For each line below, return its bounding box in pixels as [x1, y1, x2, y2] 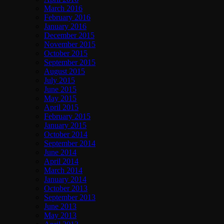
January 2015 [44, 121, 86, 130]
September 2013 [44, 193, 95, 202]
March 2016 [44, 4, 82, 13]
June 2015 [44, 85, 76, 94]
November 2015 [44, 40, 95, 49]
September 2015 [44, 58, 95, 67]
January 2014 [44, 175, 86, 184]
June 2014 [44, 148, 76, 157]
